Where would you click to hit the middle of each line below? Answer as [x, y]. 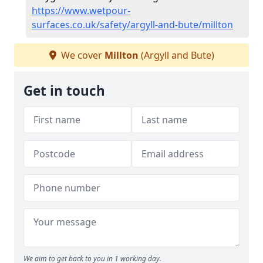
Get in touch [64, 91]
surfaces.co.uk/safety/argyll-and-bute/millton [132, 25]
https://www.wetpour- [81, 11]
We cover [81, 55]
